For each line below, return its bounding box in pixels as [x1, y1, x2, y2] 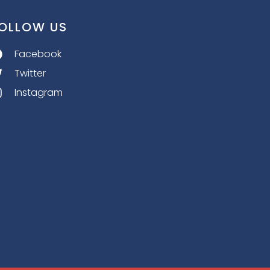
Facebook [14, 46, 61, 61]
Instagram [14, 85, 63, 99]
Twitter [14, 66, 46, 80]
